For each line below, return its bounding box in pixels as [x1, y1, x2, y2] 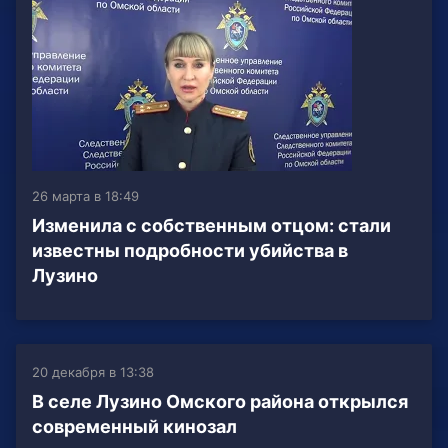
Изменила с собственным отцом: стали [32, 215, 391, 237]
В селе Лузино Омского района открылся [32, 391, 408, 413]
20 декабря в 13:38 [32, 364, 154, 381]
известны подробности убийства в [32, 240, 348, 262]
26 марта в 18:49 [32, 188, 139, 205]
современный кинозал [32, 416, 237, 438]
